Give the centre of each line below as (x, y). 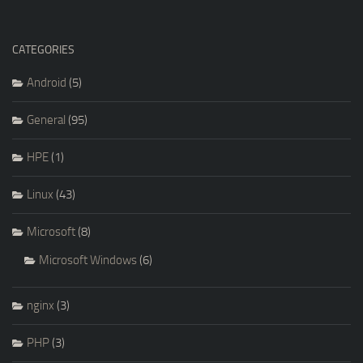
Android (47, 82)
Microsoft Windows (88, 260)
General (46, 120)
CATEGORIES (43, 49)
